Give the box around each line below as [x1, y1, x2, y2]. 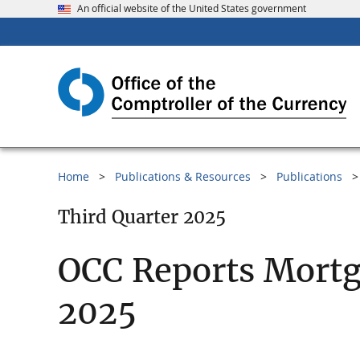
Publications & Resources [115, 169, 251, 185]
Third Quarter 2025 [58, 206, 226, 229]
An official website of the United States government [77, 2, 306, 15]
